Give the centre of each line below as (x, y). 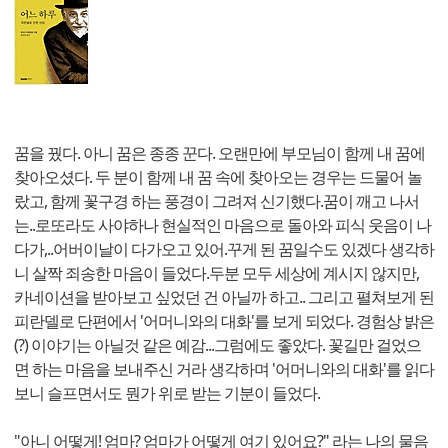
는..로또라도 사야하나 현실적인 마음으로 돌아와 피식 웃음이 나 (222, 225)
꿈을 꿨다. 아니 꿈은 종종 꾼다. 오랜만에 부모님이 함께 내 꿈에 (219, 153)
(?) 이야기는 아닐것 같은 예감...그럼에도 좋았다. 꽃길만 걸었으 (217, 345)
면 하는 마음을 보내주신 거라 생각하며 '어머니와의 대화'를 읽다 (224, 369)
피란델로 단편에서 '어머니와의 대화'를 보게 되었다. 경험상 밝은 (224, 321)
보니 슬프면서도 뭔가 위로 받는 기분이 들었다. (167, 393)
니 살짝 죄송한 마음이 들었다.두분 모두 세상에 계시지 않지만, (216, 273)
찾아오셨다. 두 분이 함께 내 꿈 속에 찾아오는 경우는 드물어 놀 (218, 177)
